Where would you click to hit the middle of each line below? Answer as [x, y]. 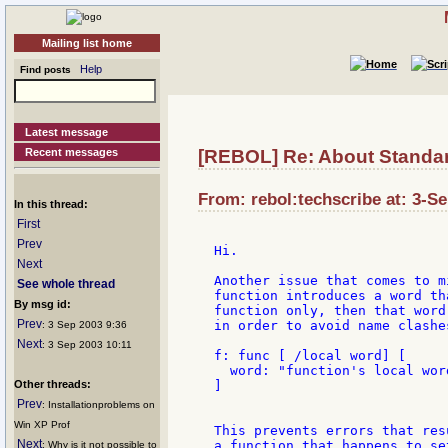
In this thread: [51, 204]
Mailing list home [87, 43]
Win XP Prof [42, 424]
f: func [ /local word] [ [310, 356]
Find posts [42, 69]
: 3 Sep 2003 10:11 [87, 344]
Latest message [67, 132]
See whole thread [66, 284]
